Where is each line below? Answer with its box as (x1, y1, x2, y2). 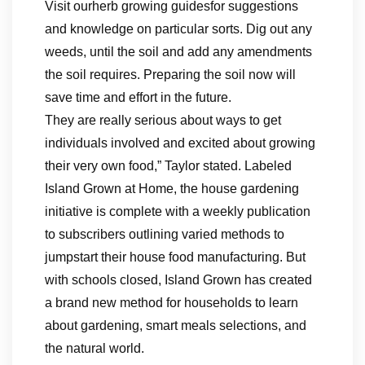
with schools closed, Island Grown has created (45, 273, 312, 287)
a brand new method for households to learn (45, 296, 298, 310)
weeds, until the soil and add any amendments (45, 45, 312, 59)
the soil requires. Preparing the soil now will (45, 68, 296, 81)
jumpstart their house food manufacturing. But (45, 250, 306, 264)
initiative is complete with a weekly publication (45, 204, 310, 218)
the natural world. (45, 341, 144, 355)
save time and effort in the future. (45, 90, 231, 104)
